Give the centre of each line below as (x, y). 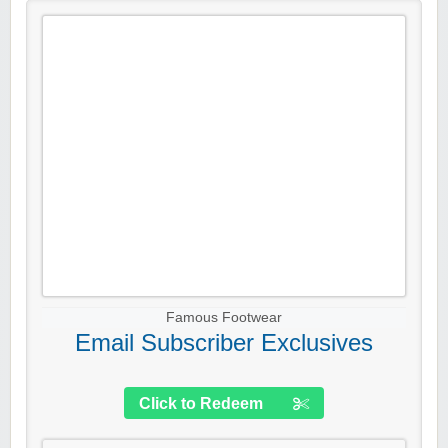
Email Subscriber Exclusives (224, 343)
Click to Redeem (201, 404)
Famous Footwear (224, 318)
